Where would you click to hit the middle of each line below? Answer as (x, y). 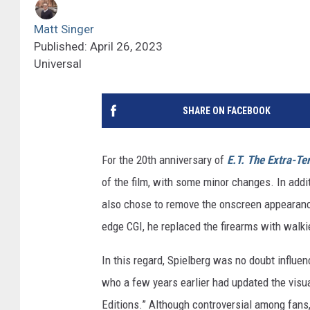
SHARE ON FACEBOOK (226, 110)
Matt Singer (64, 29)
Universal (58, 63)
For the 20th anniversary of (164, 159)
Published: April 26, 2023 (98, 46)
